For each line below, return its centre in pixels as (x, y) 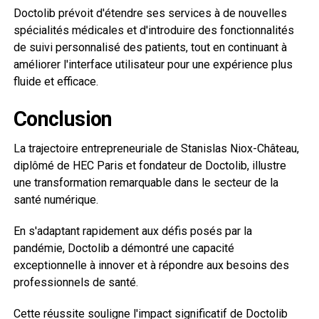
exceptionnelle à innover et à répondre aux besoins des (151, 265)
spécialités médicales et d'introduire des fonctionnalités (153, 30)
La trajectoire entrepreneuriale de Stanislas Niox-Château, (156, 148)
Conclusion (63, 119)
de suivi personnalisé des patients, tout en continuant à (150, 47)
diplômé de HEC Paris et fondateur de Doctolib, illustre (150, 165)
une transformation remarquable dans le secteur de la (146, 182)
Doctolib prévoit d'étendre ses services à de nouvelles (150, 13)
